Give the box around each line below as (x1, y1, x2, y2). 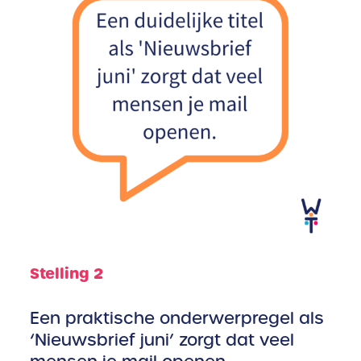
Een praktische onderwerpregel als (30, 308, 325, 330)
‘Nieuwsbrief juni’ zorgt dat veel (30, 330, 295, 351)
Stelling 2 (30, 263, 104, 284)
